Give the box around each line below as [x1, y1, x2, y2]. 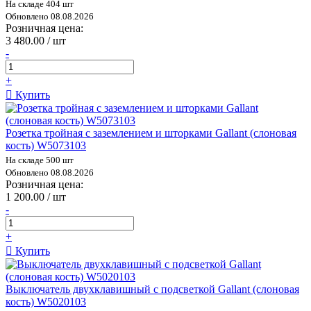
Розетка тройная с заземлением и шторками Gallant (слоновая [6, 126, 296, 139]
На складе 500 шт [6, 154, 74, 165]
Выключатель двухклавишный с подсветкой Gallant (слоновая [6, 283, 299, 295]
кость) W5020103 [6, 295, 86, 308]
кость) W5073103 [6, 139, 86, 151]
